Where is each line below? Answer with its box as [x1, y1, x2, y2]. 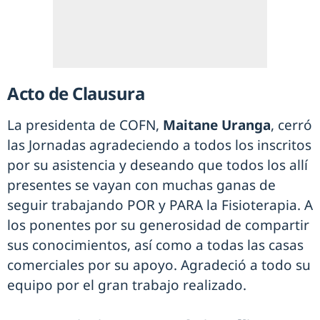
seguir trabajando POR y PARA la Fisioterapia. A [7, 196, 313, 215]
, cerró [271, 116, 312, 135]
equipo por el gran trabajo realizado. [7, 276, 246, 295]
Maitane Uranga [163, 116, 271, 135]
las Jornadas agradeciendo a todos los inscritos [7, 136, 311, 155]
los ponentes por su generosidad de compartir [7, 216, 309, 235]
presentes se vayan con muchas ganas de [7, 176, 276, 195]
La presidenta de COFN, [7, 116, 163, 135]
